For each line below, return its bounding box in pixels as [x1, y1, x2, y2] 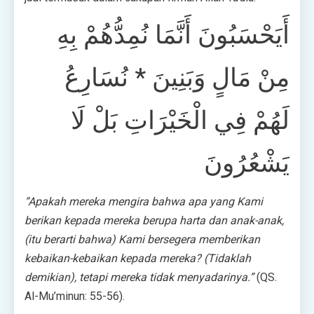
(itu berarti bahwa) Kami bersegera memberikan [25, 233, 260, 247]
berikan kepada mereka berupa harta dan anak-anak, [25, 214, 284, 228]
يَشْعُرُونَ [204, 149, 289, 179]
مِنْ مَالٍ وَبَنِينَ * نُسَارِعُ [64, 63, 289, 93]
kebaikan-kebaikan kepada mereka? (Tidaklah [25, 252, 251, 266]
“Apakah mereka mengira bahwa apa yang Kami [25, 195, 263, 209]
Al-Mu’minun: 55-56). [25, 289, 125, 303]
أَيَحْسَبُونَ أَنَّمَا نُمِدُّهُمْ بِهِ [57, 20, 289, 50]
